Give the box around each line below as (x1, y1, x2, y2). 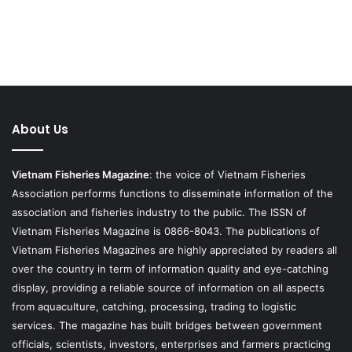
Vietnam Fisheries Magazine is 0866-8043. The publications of (12, 225, 320, 238)
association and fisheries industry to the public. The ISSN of (12, 206, 306, 219)
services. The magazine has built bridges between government (12, 319, 322, 332)
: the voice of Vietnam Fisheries (149, 168, 306, 181)
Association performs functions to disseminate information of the (12, 187, 333, 200)
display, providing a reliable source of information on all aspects (12, 281, 324, 295)
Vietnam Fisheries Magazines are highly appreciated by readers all (12, 244, 337, 257)
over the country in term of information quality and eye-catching (12, 262, 328, 276)
